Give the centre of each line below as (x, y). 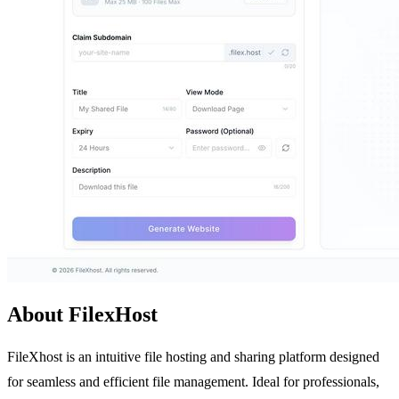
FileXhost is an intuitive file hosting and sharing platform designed (193, 357)
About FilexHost (82, 315)
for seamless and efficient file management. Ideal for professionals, (193, 382)
